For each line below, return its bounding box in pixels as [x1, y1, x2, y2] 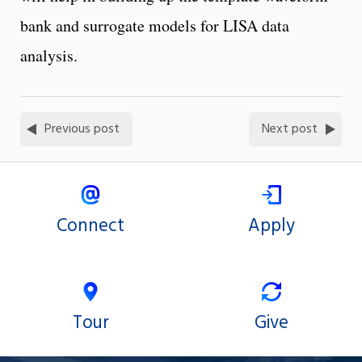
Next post [262, 118, 318, 140]
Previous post [44, 118, 120, 140]
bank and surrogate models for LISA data [20, 14, 289, 36]
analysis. [20, 44, 78, 66]
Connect [57, 212, 124, 242]
